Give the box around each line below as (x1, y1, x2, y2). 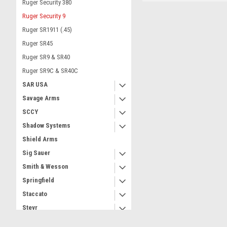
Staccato (22, 190, 47, 198)
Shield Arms (22, 135, 58, 143)
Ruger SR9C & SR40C (22, 67, 78, 74)
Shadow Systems (22, 122, 70, 129)
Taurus (22, 217, 42, 225)
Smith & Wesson (22, 163, 68, 170)
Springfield (22, 176, 54, 184)
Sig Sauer (22, 149, 50, 157)
